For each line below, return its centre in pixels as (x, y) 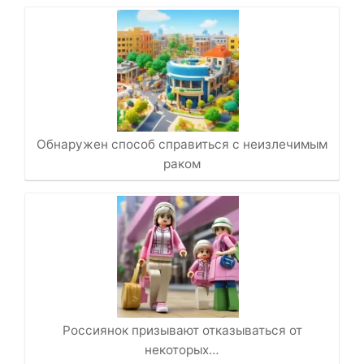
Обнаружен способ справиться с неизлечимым (182, 145)
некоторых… (182, 350)
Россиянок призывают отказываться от (182, 331)
